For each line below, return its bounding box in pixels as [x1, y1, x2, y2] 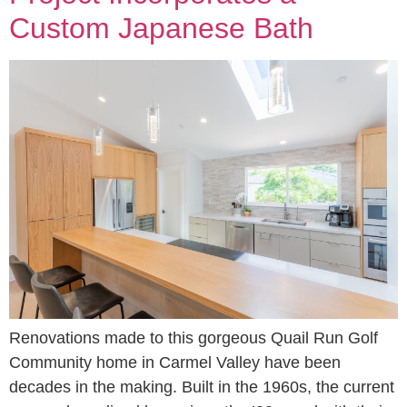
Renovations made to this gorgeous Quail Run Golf [9, 328, 378, 347]
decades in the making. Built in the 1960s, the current [9, 377, 394, 396]
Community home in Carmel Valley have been [9, 352, 341, 372]
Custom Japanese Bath [9, 12, 313, 45]
